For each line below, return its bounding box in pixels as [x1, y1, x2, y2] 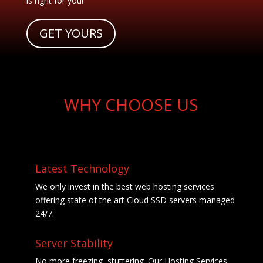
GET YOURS [39, 25, 103, 41]
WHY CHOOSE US [64, 93, 199, 116]
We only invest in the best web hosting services [35, 180, 214, 192]
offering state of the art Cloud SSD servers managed [35, 194, 235, 205]
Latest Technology [35, 161, 129, 176]
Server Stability [35, 235, 113, 250]
